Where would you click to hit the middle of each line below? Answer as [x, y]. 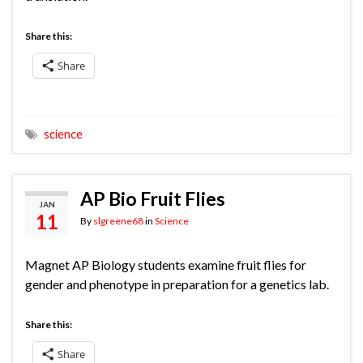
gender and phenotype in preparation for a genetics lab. [177, 284]
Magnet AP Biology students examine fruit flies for [166, 265]
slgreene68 [118, 221]
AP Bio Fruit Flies [153, 199]
